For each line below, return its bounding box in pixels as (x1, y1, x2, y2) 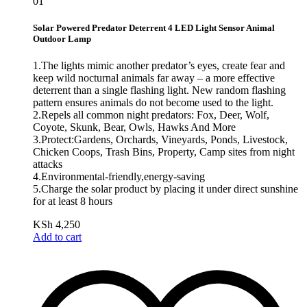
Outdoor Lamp (33, 33, 91, 44)
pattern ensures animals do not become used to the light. (33, 96, 273, 108)
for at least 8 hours (33, 195, 112, 207)
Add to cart (33, 230, 82, 243)
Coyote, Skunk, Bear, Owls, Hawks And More (33, 121, 236, 133)
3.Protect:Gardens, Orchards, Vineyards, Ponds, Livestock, (33, 133, 288, 145)
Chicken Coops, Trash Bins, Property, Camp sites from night (33, 145, 295, 158)
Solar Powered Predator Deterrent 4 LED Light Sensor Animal (33, 22, 275, 33)
